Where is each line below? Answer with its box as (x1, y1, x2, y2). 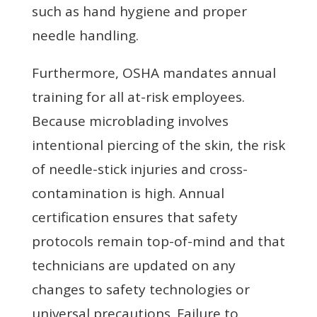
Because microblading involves (31, 111, 229, 130)
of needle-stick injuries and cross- (31, 159, 248, 178)
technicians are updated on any (31, 255, 236, 275)
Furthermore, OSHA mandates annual (31, 63, 276, 82)
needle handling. (31, 25, 139, 45)
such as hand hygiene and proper (31, 1, 247, 21)
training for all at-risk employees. (31, 87, 245, 106)
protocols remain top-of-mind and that (31, 231, 285, 250)
